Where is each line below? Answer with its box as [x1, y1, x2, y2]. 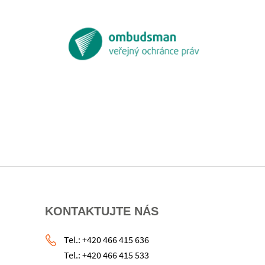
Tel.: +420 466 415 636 [64, 234, 149, 246]
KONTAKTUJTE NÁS [45, 205, 159, 218]
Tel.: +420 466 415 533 [64, 249, 149, 261]
